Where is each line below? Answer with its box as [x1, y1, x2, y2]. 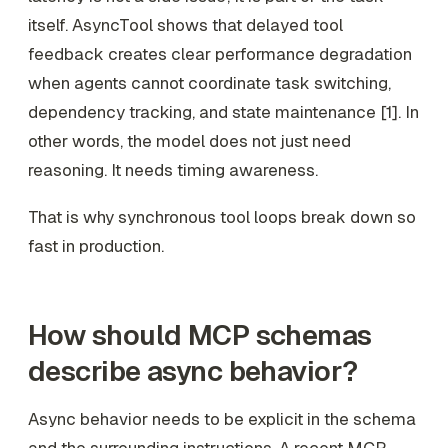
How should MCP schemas [28, 317, 372, 354]
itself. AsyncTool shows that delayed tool [28, 13, 343, 36]
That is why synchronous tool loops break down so [28, 206, 416, 229]
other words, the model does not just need [28, 129, 351, 152]
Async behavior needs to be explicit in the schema [28, 408, 416, 431]
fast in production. [28, 235, 164, 258]
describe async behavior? [28, 353, 358, 390]
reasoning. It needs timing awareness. [28, 158, 318, 181]
